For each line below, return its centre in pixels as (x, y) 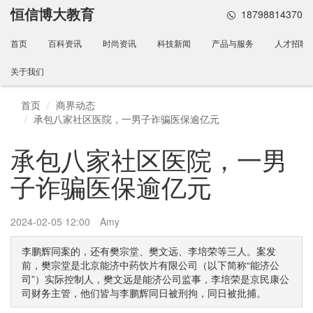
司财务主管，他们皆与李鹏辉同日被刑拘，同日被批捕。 (144, 293)
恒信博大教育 (52, 14)
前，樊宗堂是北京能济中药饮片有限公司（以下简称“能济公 (151, 265)
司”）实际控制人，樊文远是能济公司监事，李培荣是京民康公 (155, 279)
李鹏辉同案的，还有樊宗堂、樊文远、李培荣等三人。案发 (149, 251)
